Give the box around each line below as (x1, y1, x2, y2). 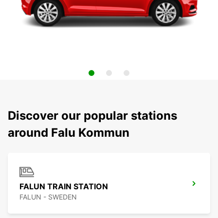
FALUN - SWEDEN (19, 193, 77, 201)
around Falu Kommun (8, 126, 129, 140)
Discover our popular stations (8, 109, 177, 123)
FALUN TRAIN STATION (19, 182, 108, 192)
